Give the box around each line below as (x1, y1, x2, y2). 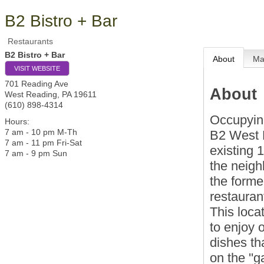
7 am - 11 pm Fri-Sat (5, 138, 82, 147)
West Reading (5, 90, 57, 99)
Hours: (5, 117, 29, 126)
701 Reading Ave (5, 79, 68, 88)
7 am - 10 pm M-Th (5, 127, 77, 137)
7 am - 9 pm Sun (5, 148, 67, 158)
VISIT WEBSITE (14, 65, 60, 72)
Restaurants (8, 37, 53, 46)
